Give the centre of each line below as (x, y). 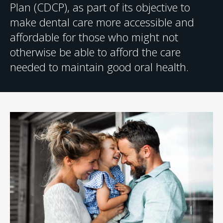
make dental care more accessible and (102, 22)
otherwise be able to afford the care (95, 52)
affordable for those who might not (94, 37)
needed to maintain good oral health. (99, 66)
